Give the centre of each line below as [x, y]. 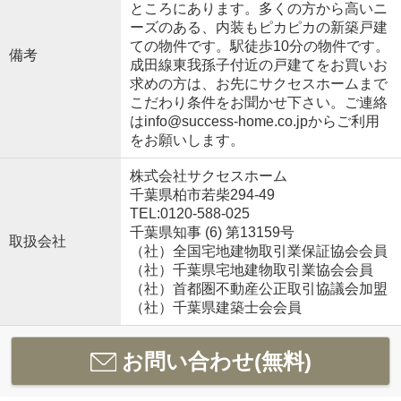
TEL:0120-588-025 [189, 214]
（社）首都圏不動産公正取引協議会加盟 [258, 289]
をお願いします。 [187, 141]
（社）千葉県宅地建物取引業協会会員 [251, 270]
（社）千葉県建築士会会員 [215, 308]
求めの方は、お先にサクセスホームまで [258, 84]
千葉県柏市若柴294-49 [204, 195]
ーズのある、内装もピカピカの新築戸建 [258, 28]
